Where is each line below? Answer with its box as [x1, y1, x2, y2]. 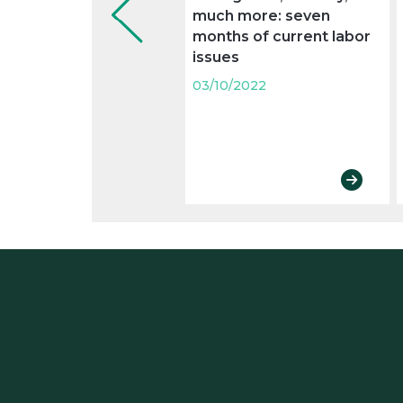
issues [193, 49, 239, 67]
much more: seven [193, 7, 330, 25]
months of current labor [193, 28, 371, 46]
